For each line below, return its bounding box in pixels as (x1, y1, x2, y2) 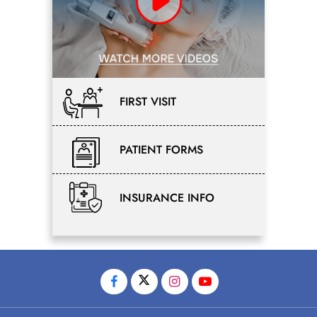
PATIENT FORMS (120, 142, 203, 158)
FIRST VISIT (120, 93, 176, 110)
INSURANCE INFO (120, 190, 214, 207)
